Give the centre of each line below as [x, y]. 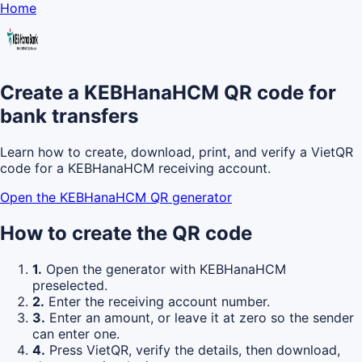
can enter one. [76, 333]
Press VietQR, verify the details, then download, [193, 349]
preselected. [70, 285]
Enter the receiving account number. [157, 301]
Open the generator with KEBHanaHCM [164, 269]
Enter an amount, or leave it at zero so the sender [200, 317]
